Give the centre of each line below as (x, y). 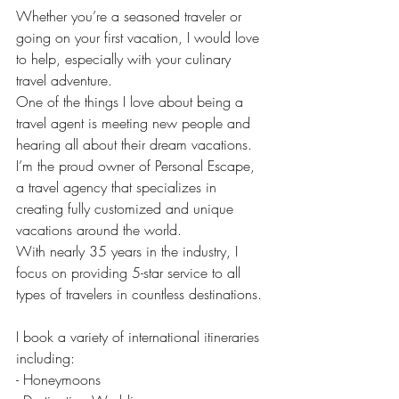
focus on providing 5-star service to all (130, 273)
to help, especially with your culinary (126, 59)
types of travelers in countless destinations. (139, 294)
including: (45, 358)
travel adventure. (64, 80)
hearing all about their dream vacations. (134, 144)
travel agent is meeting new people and (135, 123)
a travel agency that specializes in (118, 187)
